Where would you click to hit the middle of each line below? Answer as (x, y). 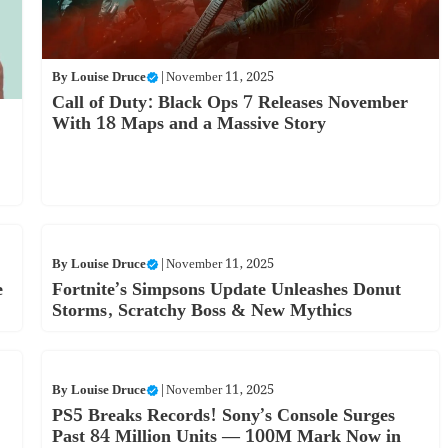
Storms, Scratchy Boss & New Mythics (201, 310)
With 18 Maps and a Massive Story (188, 124)
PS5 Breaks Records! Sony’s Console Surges (223, 415)
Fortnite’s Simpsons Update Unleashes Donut (226, 289)
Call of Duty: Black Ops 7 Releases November (229, 103)
